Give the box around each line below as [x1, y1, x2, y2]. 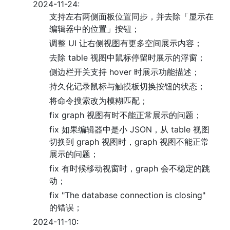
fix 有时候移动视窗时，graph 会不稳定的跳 [49, 163, 210, 174]
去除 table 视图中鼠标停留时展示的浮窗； [49, 52, 205, 63]
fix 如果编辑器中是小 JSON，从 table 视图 [49, 124, 209, 135]
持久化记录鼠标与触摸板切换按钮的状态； [49, 81, 205, 91]
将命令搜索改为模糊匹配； [49, 95, 148, 106]
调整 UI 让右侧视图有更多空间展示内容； [49, 38, 202, 48]
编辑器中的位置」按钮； [49, 24, 140, 34]
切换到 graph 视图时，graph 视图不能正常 [49, 137, 209, 147]
